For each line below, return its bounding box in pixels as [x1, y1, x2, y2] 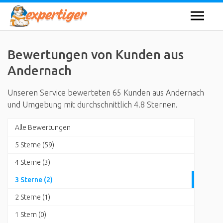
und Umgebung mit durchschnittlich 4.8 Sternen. [7, 100, 178, 109]
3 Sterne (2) [15, 176, 53, 184]
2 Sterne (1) [15, 193, 50, 201]
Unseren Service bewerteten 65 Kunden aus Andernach [7, 88, 204, 97]
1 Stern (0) [15, 211, 46, 219]
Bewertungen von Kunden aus [7, 47, 184, 62]
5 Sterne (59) [15, 141, 54, 149]
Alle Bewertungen [15, 123, 71, 131]
